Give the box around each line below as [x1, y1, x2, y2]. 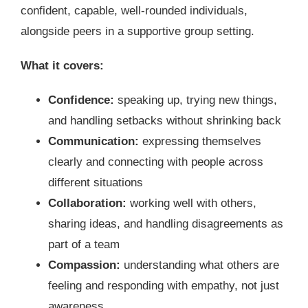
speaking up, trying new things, [113, 93, 277, 107]
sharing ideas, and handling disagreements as [47, 217, 283, 231]
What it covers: [20, 59, 104, 73]
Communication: [47, 135, 139, 148]
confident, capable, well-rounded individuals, [20, 4, 247, 18]
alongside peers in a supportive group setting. [20, 25, 254, 38]
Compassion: [47, 258, 120, 272]
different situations [47, 176, 143, 190]
